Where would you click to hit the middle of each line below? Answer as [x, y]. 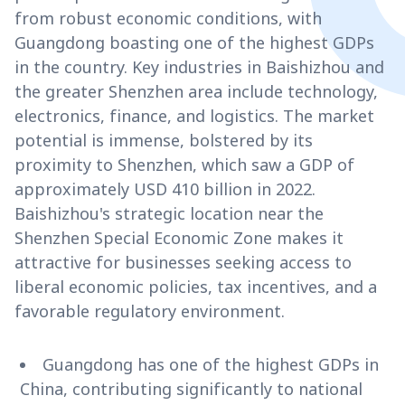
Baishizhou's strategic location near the [169, 214]
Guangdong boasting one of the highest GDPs [194, 43]
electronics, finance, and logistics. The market [194, 116]
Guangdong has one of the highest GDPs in [211, 365]
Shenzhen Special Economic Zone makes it [179, 238]
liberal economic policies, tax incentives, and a [196, 287]
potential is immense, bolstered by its [164, 141]
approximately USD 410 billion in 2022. [165, 189]
